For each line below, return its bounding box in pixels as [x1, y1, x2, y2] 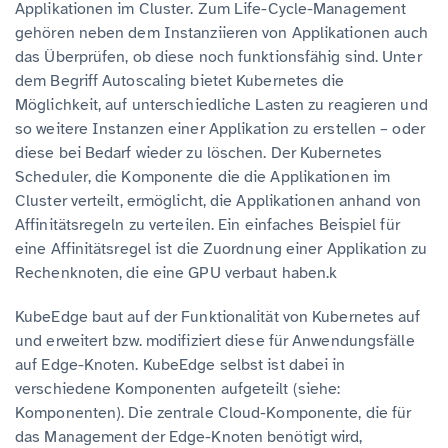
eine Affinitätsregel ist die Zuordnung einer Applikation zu [15, 238, 427, 259]
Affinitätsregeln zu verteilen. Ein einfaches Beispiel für [15, 214, 400, 235]
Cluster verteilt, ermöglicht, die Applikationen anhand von [15, 190, 421, 211]
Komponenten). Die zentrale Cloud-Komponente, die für [15, 402, 412, 423]
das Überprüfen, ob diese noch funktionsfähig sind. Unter [15, 46, 422, 67]
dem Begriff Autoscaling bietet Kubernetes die [15, 70, 345, 91]
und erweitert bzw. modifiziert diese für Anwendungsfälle [15, 330, 415, 351]
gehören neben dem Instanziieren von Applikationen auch [15, 22, 429, 43]
